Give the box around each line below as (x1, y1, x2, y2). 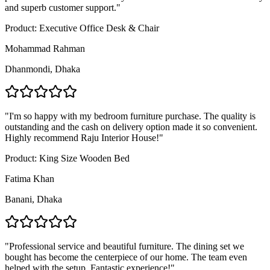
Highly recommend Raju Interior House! (5, 132, 159, 143)
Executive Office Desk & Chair (39, 22, 159, 33)
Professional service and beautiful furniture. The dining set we (9, 240, 244, 251)
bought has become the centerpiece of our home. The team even (5, 251, 247, 262)
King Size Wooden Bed (39, 152, 130, 163)
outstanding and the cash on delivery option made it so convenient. (5, 121, 257, 132)
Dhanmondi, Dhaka (5, 63, 80, 74)
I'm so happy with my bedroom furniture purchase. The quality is (9, 110, 256, 121)
